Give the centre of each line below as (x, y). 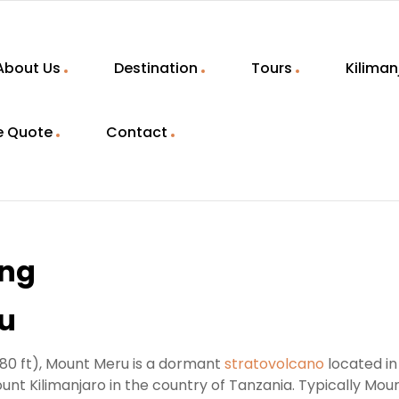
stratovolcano (274, 363)
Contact (137, 132)
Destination (156, 68)
